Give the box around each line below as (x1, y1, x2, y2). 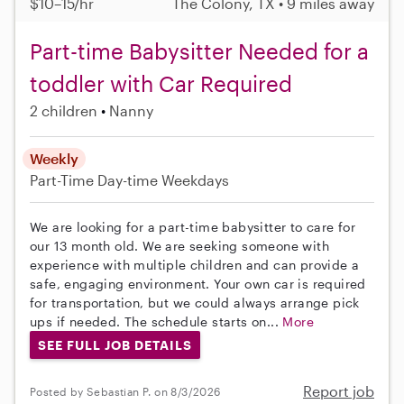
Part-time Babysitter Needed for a (30, 37, 369, 64)
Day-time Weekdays (97, 170, 229, 188)
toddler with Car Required (30, 69, 292, 96)
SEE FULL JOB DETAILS (37, 336, 192, 353)
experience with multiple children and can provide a (30, 256, 360, 272)
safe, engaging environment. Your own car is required (30, 275, 366, 291)
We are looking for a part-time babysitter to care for (30, 218, 356, 234)
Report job (303, 382, 374, 400)
